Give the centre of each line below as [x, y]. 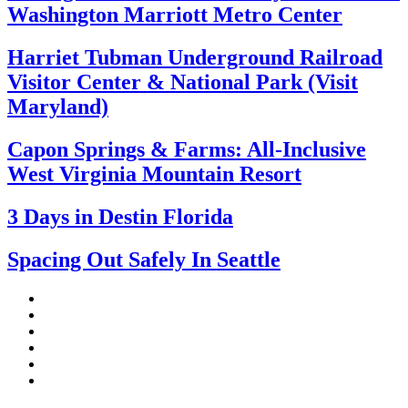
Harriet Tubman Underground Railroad [195, 58]
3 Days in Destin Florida [120, 216]
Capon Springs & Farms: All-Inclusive [187, 149]
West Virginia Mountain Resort [154, 173]
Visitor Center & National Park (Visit [183, 82]
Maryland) [58, 107]
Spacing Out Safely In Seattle [144, 259]
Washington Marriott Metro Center [175, 15]
